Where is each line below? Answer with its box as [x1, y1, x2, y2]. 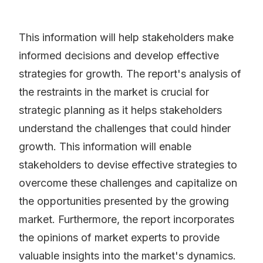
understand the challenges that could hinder [19, 122, 231, 135]
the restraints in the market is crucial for [19, 86, 209, 99]
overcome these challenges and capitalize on [19, 177, 237, 190]
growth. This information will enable [19, 140, 191, 153]
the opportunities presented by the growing [19, 195, 229, 208]
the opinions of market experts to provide [19, 231, 220, 244]
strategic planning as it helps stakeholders [19, 104, 222, 117]
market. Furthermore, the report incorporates [19, 213, 234, 226]
